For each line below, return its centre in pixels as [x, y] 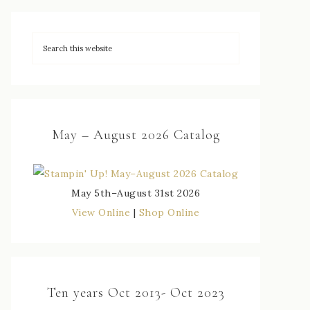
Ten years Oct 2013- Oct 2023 [136, 292]
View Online [101, 212]
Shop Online [169, 212]
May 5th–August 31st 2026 [136, 193]
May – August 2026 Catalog [136, 135]
